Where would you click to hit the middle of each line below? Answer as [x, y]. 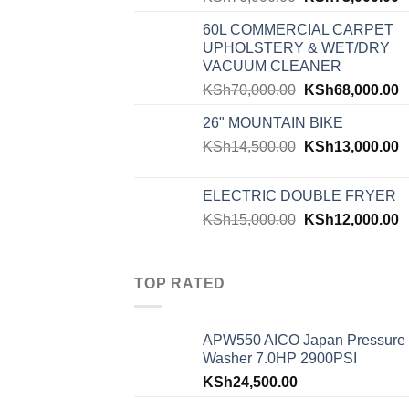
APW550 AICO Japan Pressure [304, 340]
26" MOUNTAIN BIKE [273, 123]
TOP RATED [180, 284]
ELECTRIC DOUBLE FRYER [299, 196]
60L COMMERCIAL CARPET [298, 30]
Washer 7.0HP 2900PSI [280, 358]
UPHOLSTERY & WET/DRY [296, 48]
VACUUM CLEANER [272, 67]
